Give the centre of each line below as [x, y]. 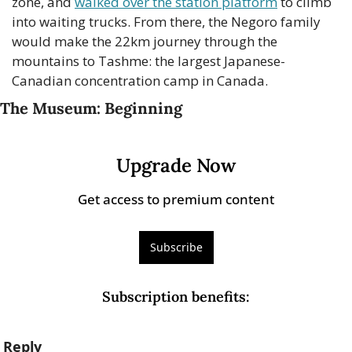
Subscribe [176, 247]
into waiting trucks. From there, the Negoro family [166, 22]
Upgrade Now [176, 166]
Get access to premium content [176, 200]
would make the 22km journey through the [145, 42]
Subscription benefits [174, 297]
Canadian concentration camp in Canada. [140, 81]
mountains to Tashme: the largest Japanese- [148, 61]
